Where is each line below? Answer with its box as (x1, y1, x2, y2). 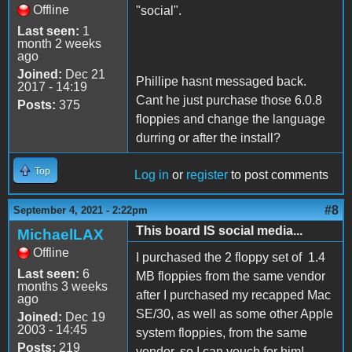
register (186, 167, 228, 181)
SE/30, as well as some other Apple (136, 306, 333, 321)
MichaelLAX (17, 225, 104, 243)
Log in (134, 167, 169, 181)
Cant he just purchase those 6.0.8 (136, 93, 322, 107)
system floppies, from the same (136, 325, 307, 339)
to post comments (228, 167, 328, 181)
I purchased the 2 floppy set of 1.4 (136, 250, 325, 264)
